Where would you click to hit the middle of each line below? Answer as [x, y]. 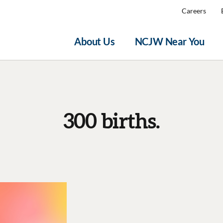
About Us [95, 41]
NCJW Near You [169, 41]
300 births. [111, 121]
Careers [194, 11]
